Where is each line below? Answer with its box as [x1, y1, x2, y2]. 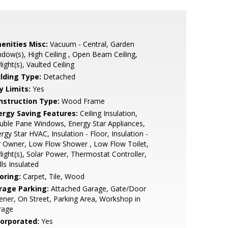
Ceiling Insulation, [77, 108, 137, 118]
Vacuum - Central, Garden [47, 39, 134, 49]
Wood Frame [59, 96, 105, 106]
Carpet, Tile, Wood [20, 172, 84, 181]
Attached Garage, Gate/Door [48, 184, 146, 193]
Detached [41, 72, 75, 81]
